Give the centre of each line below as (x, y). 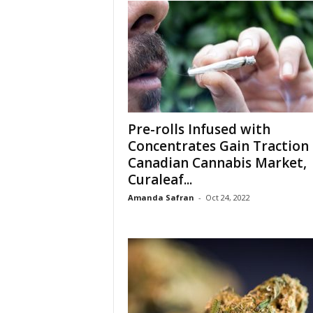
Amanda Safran (161, 197)
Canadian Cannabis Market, (217, 163)
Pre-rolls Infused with (199, 129)
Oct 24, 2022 (227, 197)
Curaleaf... (160, 180)
